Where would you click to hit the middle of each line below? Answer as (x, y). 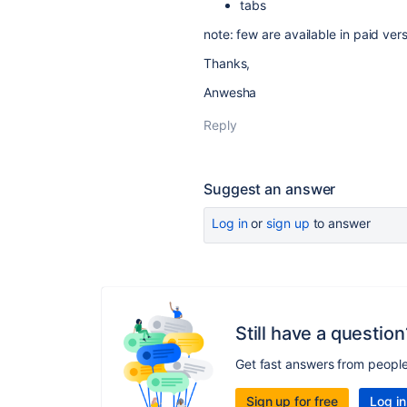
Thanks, (227, 63)
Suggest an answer (270, 189)
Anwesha (230, 92)
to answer (340, 223)
